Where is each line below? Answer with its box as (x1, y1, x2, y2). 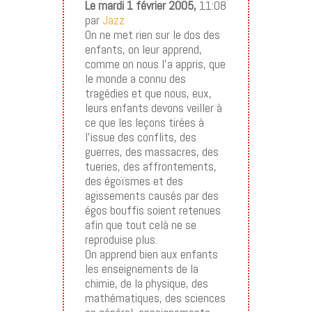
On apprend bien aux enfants (84, 246, 218, 263)
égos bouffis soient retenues (84, 202, 221, 219)
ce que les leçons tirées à (84, 114, 204, 131)
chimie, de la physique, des (84, 275, 208, 292)
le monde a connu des (84, 70, 186, 87)
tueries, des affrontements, (84, 158, 217, 175)
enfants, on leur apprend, (84, 41, 202, 58)
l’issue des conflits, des (84, 129, 196, 146)
